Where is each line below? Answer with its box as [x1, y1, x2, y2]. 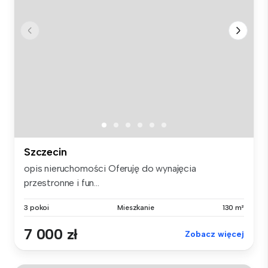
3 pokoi [24, 203, 50, 212]
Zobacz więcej [185, 229, 244, 239]
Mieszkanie [117, 203, 154, 212]
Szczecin [24, 145, 67, 159]
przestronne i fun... [24, 176, 99, 188]
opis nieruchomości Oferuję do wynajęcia [24, 162, 196, 174]
